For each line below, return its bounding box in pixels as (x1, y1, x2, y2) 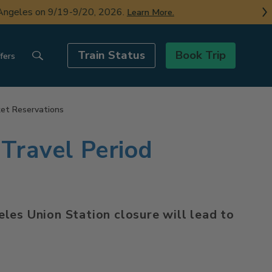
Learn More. (115, 6, 162, 18)
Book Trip (175, 47, 226, 63)
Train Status (78, 47, 146, 63)
